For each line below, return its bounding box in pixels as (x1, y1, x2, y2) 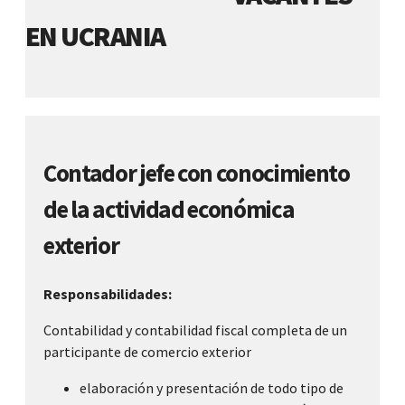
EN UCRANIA (25, 18, 165, 54)
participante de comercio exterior (43, 343, 251, 362)
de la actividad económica (43, 193, 295, 224)
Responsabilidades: (43, 285, 172, 304)
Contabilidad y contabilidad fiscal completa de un (43, 321, 347, 340)
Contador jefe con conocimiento (43, 156, 350, 188)
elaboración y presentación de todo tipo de (80, 379, 344, 398)
